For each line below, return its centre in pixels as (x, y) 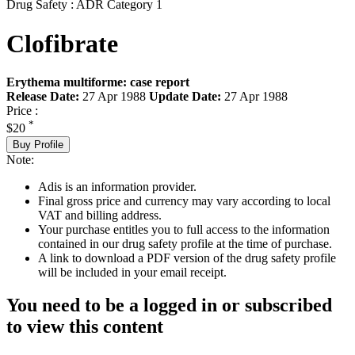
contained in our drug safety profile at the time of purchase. (185, 243)
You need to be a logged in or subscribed (169, 305)
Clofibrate (62, 43)
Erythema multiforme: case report (98, 82)
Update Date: (185, 97)
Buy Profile (38, 144)
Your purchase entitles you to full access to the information (184, 229)
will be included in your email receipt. (132, 272)
